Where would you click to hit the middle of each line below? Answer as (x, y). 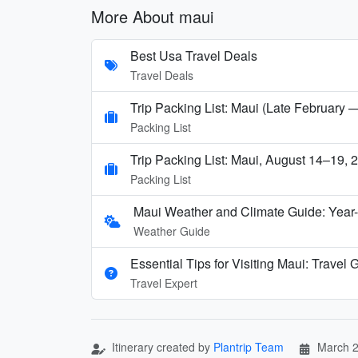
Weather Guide (172, 231)
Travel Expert (164, 282)
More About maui (152, 16)
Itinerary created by (161, 346)
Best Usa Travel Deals (194, 55)
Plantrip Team (249, 346)
